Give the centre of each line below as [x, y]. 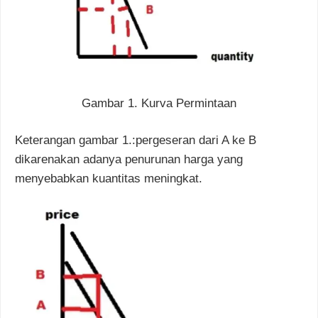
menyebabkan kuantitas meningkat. [109, 179]
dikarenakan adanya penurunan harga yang [129, 160]
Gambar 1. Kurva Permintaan [159, 103]
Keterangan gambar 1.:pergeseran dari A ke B [136, 141]
